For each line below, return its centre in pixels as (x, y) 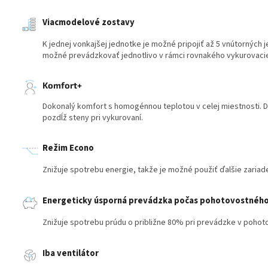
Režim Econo (68, 148)
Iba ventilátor (71, 254)
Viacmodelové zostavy (89, 23)
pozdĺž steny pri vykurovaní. (93, 118)
